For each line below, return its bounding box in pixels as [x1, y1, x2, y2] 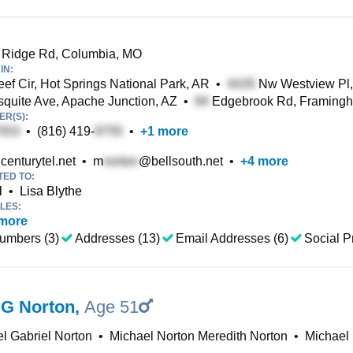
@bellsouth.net [139, 154, 223, 168]
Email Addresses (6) [176, 232, 288, 245]
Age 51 [84, 297, 139, 317]
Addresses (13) [75, 232, 160, 245]
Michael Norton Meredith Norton [110, 329, 288, 343]
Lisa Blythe [20, 184, 82, 198]
